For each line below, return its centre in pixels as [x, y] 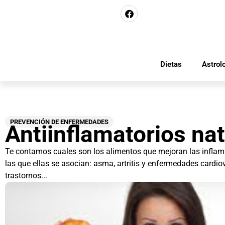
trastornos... [26, 176]
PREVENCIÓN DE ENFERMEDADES [59, 122]
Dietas [171, 64]
